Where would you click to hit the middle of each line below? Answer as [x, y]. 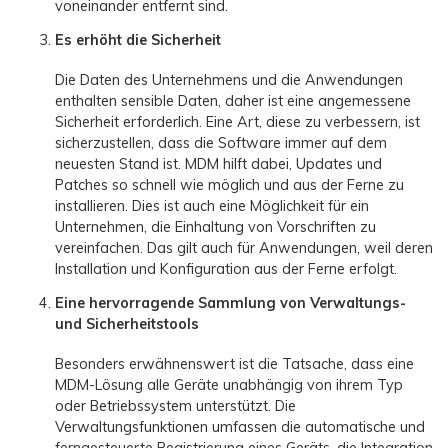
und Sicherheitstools [127, 324]
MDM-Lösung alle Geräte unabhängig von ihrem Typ [229, 385]
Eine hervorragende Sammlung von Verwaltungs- [230, 303]
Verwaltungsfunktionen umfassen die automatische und [240, 427]
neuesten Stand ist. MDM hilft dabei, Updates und [218, 164]
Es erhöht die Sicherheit [138, 40]
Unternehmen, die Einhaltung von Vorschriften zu [215, 227]
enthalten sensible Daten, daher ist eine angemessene [233, 101]
